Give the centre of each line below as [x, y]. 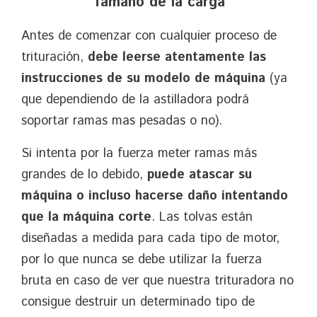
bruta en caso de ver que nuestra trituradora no [157, 281]
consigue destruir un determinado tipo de [138, 302]
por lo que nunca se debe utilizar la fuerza [142, 259]
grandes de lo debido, [84, 174]
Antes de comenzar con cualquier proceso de [149, 36]
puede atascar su [200, 174]
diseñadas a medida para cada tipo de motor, [150, 238]
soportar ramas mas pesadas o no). [122, 121]
